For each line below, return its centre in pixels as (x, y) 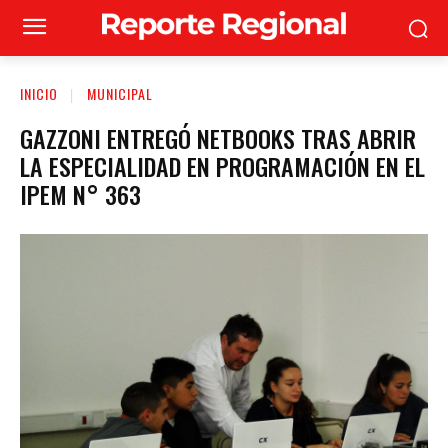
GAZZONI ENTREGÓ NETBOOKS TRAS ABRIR (218, 137)
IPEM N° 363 (80, 193)
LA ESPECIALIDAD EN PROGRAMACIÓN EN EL (222, 165)
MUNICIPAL (120, 93)
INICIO (39, 93)
